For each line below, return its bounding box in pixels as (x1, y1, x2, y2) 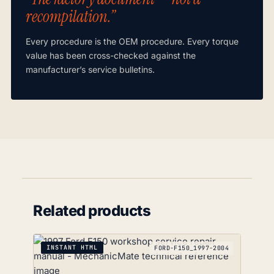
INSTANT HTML (46, 243, 98, 252)
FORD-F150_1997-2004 (154, 244, 229, 253)
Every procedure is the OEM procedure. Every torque (26, 36, 239, 47)
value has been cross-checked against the (26, 50, 196, 61)
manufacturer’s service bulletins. (26, 64, 155, 75)
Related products (33, 202, 151, 220)
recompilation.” (26, 6, 115, 28)
